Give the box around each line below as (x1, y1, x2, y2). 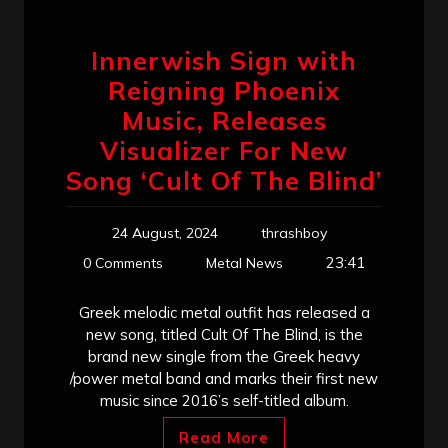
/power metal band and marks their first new (70, 368, 378, 388)
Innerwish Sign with (91, 44, 357, 76)
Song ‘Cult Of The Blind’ (66, 164, 382, 196)
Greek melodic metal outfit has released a (78, 302, 370, 322)
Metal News (206, 253, 283, 272)
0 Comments (83, 253, 163, 272)
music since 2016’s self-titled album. (99, 390, 349, 410)
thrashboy (260, 223, 327, 242)
